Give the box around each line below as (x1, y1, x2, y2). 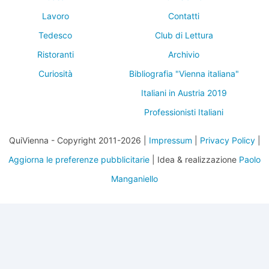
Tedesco (38, 30, 72, 40)
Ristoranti (37, 49, 74, 59)
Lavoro (41, 11, 69, 21)
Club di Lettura (154, 30, 213, 40)
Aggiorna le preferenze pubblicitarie (8, 154, 150, 165)
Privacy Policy (199, 135, 255, 145)
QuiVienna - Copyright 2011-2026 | (8, 135, 149, 145)
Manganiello (111, 174, 158, 184)
